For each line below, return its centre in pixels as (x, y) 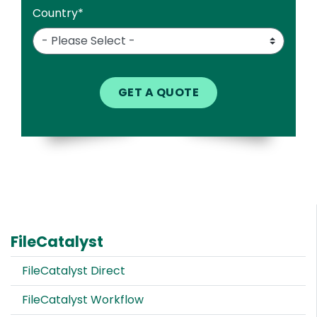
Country (55, 13)
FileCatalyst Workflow (83, 299)
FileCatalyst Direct (74, 270)
